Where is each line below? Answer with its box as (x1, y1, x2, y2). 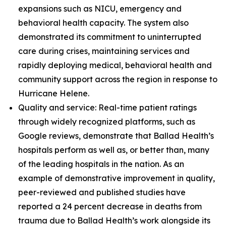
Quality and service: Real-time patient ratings (18, 102, 197, 112)
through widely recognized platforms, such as (18, 117, 195, 127)
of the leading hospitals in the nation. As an (18, 159, 184, 169)
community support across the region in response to (18, 74, 217, 84)
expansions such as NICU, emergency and (18, 4, 182, 14)
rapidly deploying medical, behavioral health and (18, 60, 212, 70)
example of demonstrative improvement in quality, (18, 173, 215, 183)
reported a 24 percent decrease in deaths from (18, 201, 202, 211)
